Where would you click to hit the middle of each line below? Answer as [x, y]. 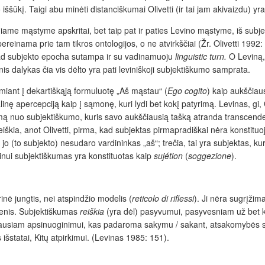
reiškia [93, 211]
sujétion [169, 155]
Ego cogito [187, 90]
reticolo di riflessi [163, 198]
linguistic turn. [202, 56]
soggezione [210, 155]
